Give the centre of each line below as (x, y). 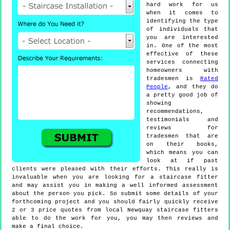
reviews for (182, 128)
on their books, (182, 145)
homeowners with (182, 71)
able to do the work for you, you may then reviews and (115, 218)
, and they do (193, 87)
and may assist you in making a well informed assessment (115, 186)
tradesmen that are (182, 136)
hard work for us (182, 5)
